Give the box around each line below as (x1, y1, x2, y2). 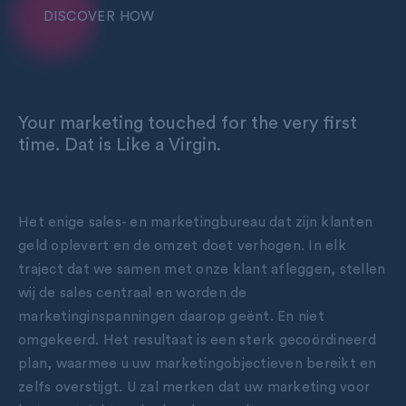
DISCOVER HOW (43, 9, 155, 24)
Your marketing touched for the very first (18, 113, 357, 132)
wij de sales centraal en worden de (18, 285, 247, 300)
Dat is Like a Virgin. (64, 135, 221, 154)
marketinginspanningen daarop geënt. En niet (18, 308, 324, 324)
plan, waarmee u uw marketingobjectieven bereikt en (18, 355, 377, 371)
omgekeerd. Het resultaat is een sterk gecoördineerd (18, 332, 376, 347)
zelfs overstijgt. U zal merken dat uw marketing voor (18, 379, 370, 394)
